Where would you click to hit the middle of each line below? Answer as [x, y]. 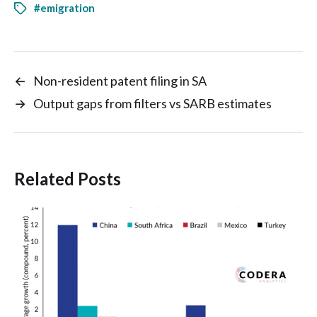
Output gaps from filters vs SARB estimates [152, 103]
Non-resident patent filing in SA [120, 80]
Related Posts [68, 178]
